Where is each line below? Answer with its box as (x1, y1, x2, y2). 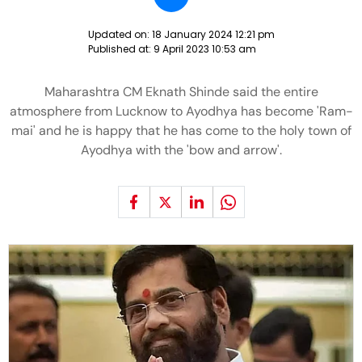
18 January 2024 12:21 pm (151, 27, 275, 41)
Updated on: (87, 27, 152, 41)
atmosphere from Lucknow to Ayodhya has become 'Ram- (9, 103, 353, 120)
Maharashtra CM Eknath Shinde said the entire (44, 83, 318, 100)
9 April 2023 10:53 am (153, 42, 256, 56)
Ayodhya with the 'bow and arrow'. (80, 141, 282, 158)
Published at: (87, 42, 154, 56)
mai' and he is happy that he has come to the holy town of (11, 122, 351, 139)
